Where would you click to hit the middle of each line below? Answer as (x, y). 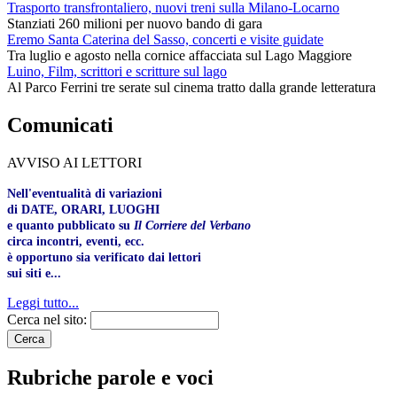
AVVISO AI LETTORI (74, 162)
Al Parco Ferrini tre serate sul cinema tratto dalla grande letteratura (191, 88)
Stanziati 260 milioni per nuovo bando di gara (135, 24)
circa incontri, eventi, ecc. (76, 241)
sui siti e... (34, 273)
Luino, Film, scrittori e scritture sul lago (117, 72)
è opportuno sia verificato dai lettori (104, 257)
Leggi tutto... (43, 302)
